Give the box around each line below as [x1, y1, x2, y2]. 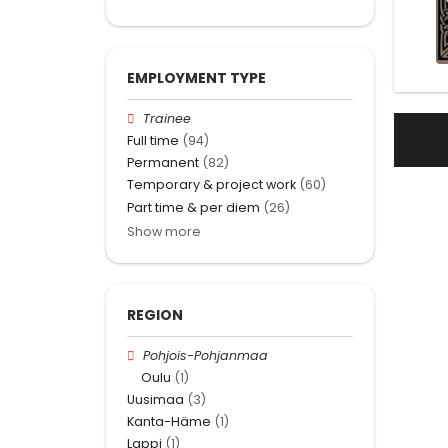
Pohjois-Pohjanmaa [143, 346, 269, 364]
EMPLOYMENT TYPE [127, 67, 266, 88]
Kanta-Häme [127, 413, 211, 431]
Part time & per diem [127, 198, 260, 216]
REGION [127, 304, 183, 325]
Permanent [127, 154, 199, 172]
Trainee [143, 109, 192, 127]
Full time [127, 131, 179, 149]
